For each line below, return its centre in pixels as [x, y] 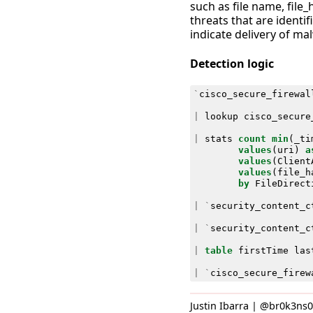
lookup [221, 116]
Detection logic [232, 63]
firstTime [263, 250]
